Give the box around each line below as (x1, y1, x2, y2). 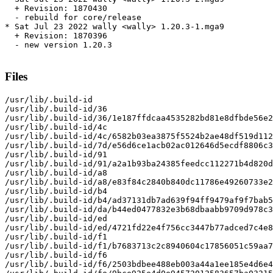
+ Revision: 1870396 (5, 31, 107, 41)
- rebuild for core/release (5, 13, 141, 23)
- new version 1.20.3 (5, 40, 112, 50)
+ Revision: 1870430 (5, 4, 107, 13)
